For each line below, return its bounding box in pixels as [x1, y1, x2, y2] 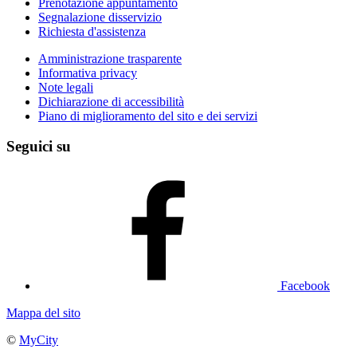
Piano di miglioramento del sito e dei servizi [38, 108, 257, 123]
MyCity [19, 332, 58, 347]
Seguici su [6, 138, 71, 155]
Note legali [38, 80, 93, 94]
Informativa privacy [38, 65, 137, 80]
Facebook [280, 278, 330, 292]
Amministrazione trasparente [38, 51, 182, 65]
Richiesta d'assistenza [38, 24, 146, 38]
